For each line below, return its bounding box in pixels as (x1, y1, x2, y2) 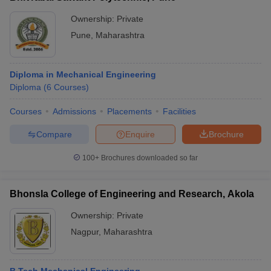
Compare (36, 129, 72, 139)
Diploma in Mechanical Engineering (10, 70, 156, 79)
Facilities (163, 106, 196, 116)
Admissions (53, 106, 96, 116)
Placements (107, 106, 152, 116)
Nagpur (71, 227, 99, 237)
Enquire (125, 129, 155, 139)
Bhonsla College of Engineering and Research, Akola (10, 189, 254, 199)
